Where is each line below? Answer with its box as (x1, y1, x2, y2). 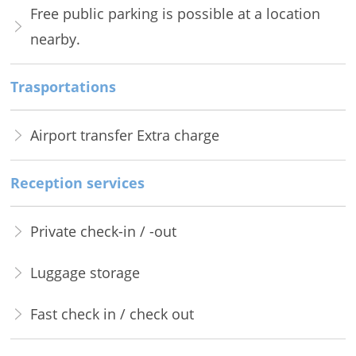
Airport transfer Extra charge (29, 126, 219, 145)
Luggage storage (29, 263, 140, 283)
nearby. (29, 29, 80, 49)
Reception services (10, 173, 145, 193)
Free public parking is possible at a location (29, 4, 320, 24)
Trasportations (10, 77, 116, 97)
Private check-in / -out (29, 222, 176, 242)
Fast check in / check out (29, 304, 194, 324)
